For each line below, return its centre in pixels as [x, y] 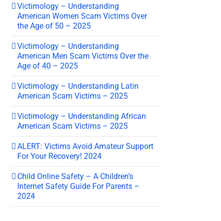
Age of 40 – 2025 [48, 66]
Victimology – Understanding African [82, 116]
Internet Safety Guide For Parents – [78, 186]
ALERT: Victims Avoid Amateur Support [85, 146]
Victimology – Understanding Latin [78, 86]
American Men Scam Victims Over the [83, 56]
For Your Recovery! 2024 [59, 156]
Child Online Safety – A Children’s [75, 176]
